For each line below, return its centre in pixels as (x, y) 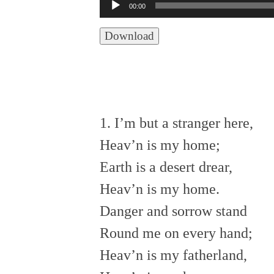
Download (129, 35)
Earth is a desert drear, (168, 167)
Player (118, 25)
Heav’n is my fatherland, (175, 255)
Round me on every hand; (178, 233)
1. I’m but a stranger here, (178, 123)
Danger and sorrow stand (175, 211)
